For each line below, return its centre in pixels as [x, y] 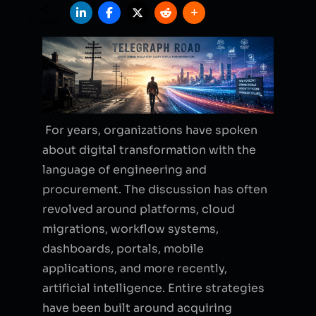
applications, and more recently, [135, 268]
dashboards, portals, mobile [123, 248]
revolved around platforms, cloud [139, 209]
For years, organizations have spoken [150, 130]
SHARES [43, 21]
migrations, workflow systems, [130, 229]
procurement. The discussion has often [155, 189]
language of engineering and [124, 169]
